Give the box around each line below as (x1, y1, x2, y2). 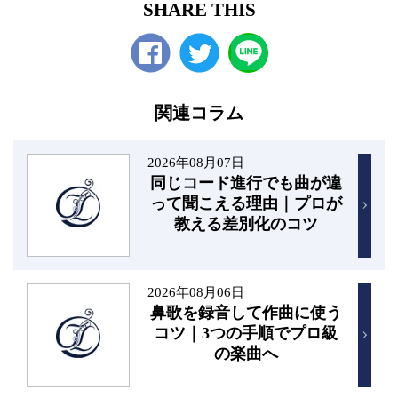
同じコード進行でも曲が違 (149, 174, 342, 192)
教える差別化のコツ (173, 215, 318, 233)
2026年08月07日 (147, 155, 244, 170)
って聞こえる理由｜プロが (149, 195, 342, 212)
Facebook (130, 76, 179, 89)
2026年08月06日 (147, 284, 244, 300)
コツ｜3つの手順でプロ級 (154, 324, 338, 343)
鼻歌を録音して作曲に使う (149, 304, 342, 322)
